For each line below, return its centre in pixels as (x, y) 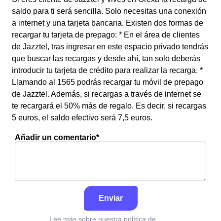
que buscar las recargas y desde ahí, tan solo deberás (106, 58)
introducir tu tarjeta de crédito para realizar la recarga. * (107, 70)
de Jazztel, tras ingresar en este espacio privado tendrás (110, 47)
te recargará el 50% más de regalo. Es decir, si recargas (109, 106)
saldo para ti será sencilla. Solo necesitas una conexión (109, 11)
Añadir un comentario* (57, 137)
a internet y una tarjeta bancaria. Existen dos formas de (108, 23)
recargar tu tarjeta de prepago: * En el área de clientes (106, 35)
